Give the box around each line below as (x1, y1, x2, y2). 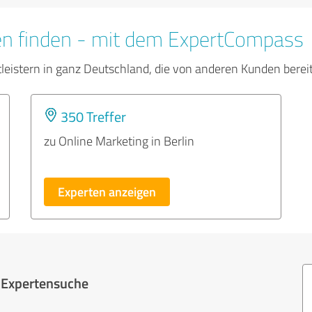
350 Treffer (58, 107, 126, 126)
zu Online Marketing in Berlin (44, 132, 194, 149)
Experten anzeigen (58, 182, 156, 201)
